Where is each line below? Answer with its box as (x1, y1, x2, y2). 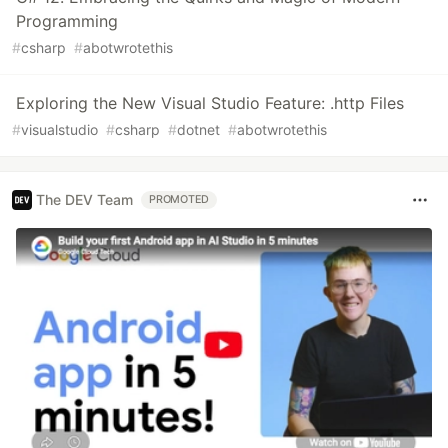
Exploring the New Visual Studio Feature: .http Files (16, 92, 404, 113)
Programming (16, 10, 118, 31)
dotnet (177, 120, 220, 138)
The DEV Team (36, 191, 133, 209)
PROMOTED (149, 192, 210, 206)
